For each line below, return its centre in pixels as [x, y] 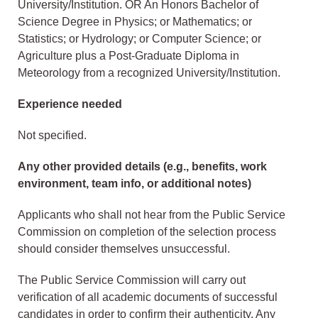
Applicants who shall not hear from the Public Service [152, 215]
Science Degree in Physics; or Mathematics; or [135, 22]
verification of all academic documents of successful [148, 297]
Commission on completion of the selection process [147, 232]
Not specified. [52, 136]
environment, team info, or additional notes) [135, 184]
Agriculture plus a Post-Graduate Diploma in [128, 56]
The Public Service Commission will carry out [132, 280]
